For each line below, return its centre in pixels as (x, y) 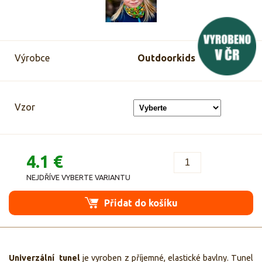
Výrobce (32, 58)
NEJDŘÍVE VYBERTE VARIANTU (78, 177)
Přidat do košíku (139, 203)
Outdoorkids (166, 58)
